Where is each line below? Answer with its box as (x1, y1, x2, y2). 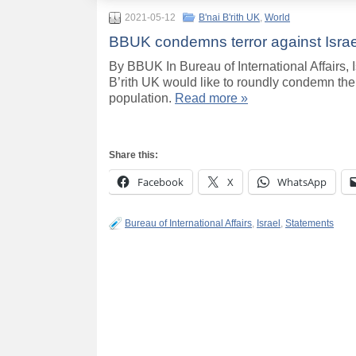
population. (109, 91, 175, 106)
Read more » (175, 91, 248, 106)
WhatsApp (277, 175, 327, 190)
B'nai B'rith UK (199, 12, 260, 24)
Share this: (109, 149, 158, 161)
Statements (285, 218, 334, 230)
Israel (257, 218, 281, 230)
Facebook (137, 175, 184, 190)
